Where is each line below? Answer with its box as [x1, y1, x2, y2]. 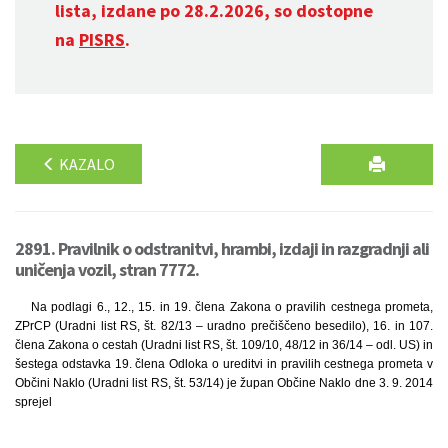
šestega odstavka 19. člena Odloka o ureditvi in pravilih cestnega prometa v [15, 357, 433, 371]
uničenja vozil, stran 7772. [15, 258, 199, 281]
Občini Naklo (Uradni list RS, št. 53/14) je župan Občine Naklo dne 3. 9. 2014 [15, 376, 433, 390]
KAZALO [56, 154, 115, 174]
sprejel [15, 395, 52, 409]
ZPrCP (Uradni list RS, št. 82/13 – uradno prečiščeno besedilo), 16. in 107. [15, 319, 433, 333]
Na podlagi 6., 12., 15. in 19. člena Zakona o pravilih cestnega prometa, [31, 300, 433, 314]
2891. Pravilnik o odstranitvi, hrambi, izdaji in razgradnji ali [15, 237, 429, 260]
